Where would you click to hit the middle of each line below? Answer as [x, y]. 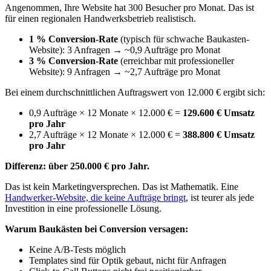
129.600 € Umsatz [219, 113]
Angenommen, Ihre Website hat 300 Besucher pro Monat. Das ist [129, 8]
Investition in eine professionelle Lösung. [83, 209]
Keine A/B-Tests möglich [77, 250]
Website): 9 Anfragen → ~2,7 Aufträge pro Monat [125, 72]
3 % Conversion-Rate [73, 61]
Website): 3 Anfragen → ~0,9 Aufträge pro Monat [125, 50]
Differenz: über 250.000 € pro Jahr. [77, 166]
